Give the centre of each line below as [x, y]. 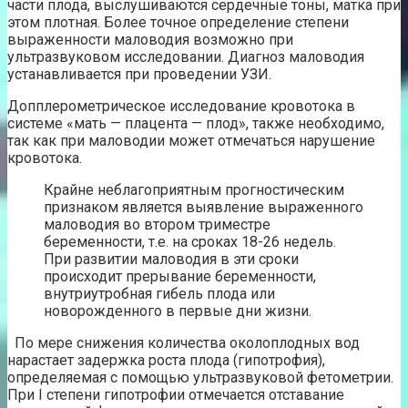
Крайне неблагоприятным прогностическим [194, 190]
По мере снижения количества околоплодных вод [184, 343]
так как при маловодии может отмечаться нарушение [191, 141]
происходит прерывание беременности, [180, 277]
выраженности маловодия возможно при [150, 40]
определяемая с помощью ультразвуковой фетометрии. [200, 378]
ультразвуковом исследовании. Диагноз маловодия [186, 57]
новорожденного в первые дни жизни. [178, 311]
